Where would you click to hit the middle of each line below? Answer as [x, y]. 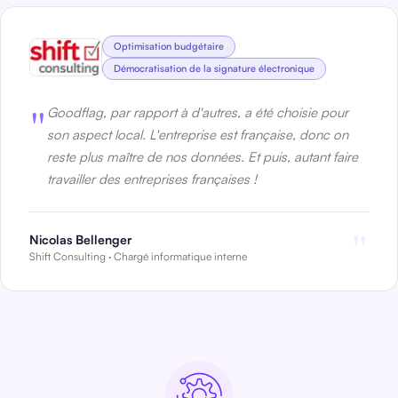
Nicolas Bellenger [81, 239]
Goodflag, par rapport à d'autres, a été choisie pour [198, 112]
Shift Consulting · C [76, 256]
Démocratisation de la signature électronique [214, 68]
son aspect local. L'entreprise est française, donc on [198, 134]
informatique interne [199, 256]
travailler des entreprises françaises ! [152, 179]
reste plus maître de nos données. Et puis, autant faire [203, 156]
